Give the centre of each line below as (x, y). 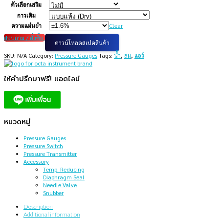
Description (38, 207)
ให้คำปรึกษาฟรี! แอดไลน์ (42, 79)
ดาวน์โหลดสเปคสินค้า (82, 43)
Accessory (36, 162)
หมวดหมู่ (17, 122)
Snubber (53, 193)
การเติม (26, 15)
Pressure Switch (43, 146)
